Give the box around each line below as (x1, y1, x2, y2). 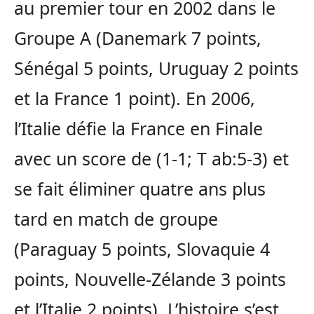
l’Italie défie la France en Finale (14, 116, 263, 141)
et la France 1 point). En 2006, (14, 86, 255, 111)
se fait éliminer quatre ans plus (14, 177, 266, 201)
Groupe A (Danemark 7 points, (14, 26, 261, 50)
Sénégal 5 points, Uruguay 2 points (14, 56, 299, 81)
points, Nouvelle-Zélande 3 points (14, 267, 286, 292)
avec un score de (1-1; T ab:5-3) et (14, 146, 289, 171)
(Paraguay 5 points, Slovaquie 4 (14, 237, 270, 261)
